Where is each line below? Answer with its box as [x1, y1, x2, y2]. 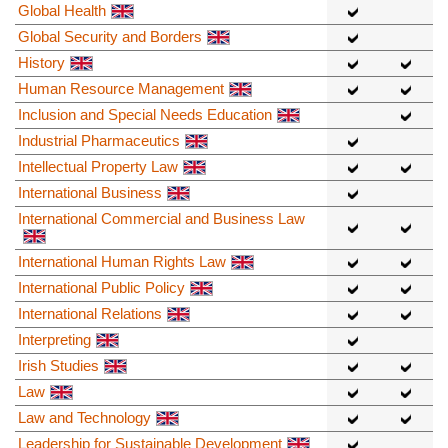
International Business [18, 183, 162, 201]
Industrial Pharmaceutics [18, 131, 180, 149]
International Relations [18, 304, 162, 322]
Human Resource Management [18, 79, 224, 97]
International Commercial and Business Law [18, 209, 305, 227]
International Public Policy [18, 278, 185, 296]
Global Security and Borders [18, 27, 202, 45]
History [18, 53, 65, 71]
